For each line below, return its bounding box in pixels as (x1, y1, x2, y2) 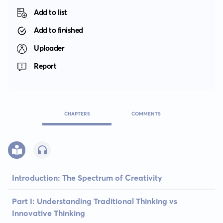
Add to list (34, 7, 67, 17)
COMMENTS (131, 111, 161, 117)
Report (34, 61, 57, 71)
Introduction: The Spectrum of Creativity (12, 173, 162, 183)
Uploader (34, 43, 65, 53)
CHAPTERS (64, 111, 90, 117)
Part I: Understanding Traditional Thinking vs (12, 196, 177, 207)
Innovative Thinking (12, 208, 85, 219)
